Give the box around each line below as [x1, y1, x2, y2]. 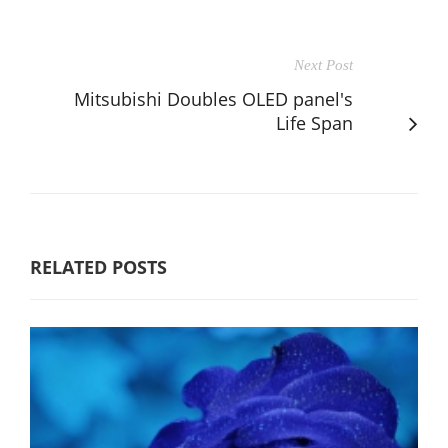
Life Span [276, 110, 353, 135]
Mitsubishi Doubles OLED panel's [74, 86, 353, 111]
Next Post [294, 56, 353, 73]
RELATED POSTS [30, 254, 167, 279]
